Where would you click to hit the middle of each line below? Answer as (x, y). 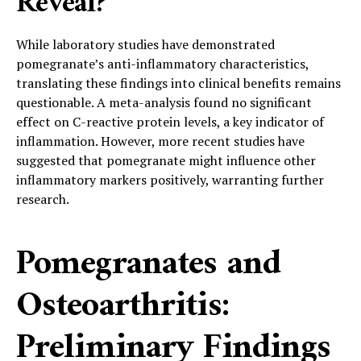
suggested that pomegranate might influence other (166, 160)
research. (43, 199)
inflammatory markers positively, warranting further (170, 179)
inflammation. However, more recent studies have (160, 141)
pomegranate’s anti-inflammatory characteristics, (162, 63)
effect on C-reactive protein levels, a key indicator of (170, 121)
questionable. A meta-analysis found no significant (164, 102)
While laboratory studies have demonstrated (145, 44)
